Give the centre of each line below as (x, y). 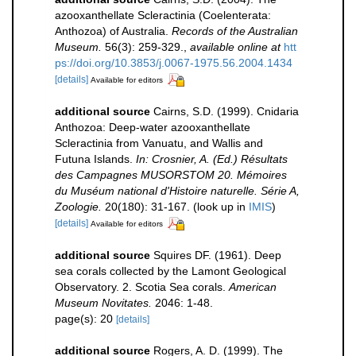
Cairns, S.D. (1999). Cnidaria (226, 111)
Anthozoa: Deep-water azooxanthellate (153, 127)
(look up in (219, 206)
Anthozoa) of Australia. (113, 31)
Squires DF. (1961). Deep (217, 255)
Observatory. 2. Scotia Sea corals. (142, 286)
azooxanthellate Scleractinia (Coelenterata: (163, 15)
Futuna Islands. (95, 159)
